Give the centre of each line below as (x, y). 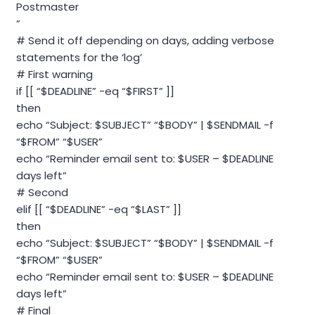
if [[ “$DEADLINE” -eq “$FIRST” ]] (95, 91)
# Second (42, 193)
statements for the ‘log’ (79, 58)
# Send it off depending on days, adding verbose (145, 41)
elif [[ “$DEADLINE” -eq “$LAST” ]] (99, 210)
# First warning (54, 75)
